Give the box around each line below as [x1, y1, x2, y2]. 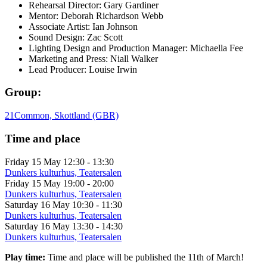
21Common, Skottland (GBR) [5, 110, 119, 121]
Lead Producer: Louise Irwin [29, 64, 137, 74]
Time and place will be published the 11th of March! [45, 252, 244, 262]
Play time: [5, 252, 45, 262]
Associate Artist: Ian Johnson [29, 21, 138, 32]
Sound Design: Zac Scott [29, 32, 123, 42]
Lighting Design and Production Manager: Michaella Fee [29, 42, 243, 53]
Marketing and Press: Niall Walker [29, 53, 158, 64]
